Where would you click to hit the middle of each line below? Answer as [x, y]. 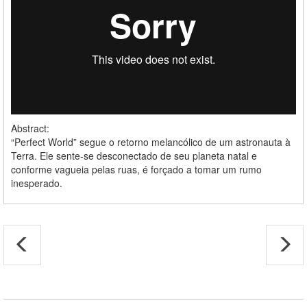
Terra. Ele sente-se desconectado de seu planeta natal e [134, 156]
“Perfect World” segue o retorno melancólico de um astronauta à [151, 142]
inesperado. [37, 183]
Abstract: [30, 128]
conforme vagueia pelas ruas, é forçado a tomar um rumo [136, 170]
